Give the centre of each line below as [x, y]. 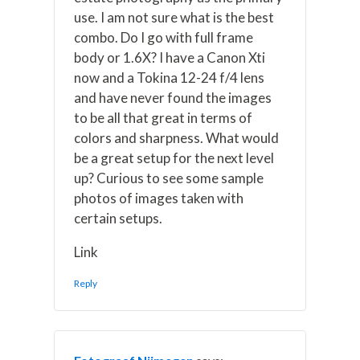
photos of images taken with [159, 198]
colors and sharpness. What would [177, 138]
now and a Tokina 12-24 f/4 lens [170, 78]
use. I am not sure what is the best [174, 18]
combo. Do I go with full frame [164, 38]
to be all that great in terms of [164, 118]
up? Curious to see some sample [169, 178]
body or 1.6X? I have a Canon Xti [170, 58]
